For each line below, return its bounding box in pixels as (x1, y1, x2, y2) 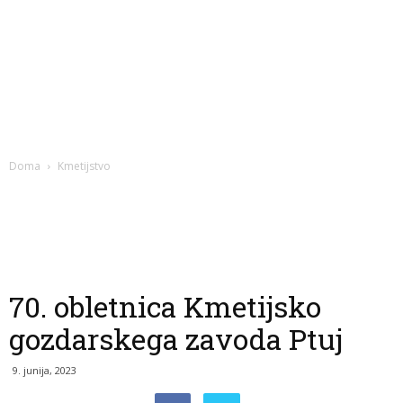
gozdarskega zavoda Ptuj (9, 319, 343, 358)
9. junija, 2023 (13, 363, 76, 377)
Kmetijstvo (58, 158, 111, 174)
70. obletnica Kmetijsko (9, 287, 321, 326)
